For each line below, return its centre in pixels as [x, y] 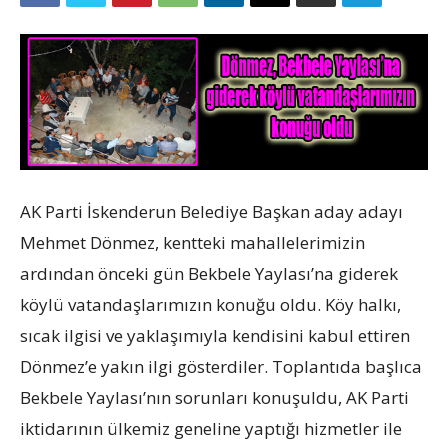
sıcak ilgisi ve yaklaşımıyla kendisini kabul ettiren [215, 335]
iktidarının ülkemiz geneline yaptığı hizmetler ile [211, 428]
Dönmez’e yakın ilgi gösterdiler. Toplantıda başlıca [221, 366]
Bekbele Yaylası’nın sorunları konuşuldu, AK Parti [214, 397]
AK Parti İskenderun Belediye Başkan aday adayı [211, 211]
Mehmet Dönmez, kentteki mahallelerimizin [192, 242]
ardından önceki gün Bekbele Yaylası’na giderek [209, 273]
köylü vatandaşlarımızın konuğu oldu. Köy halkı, [210, 304]
